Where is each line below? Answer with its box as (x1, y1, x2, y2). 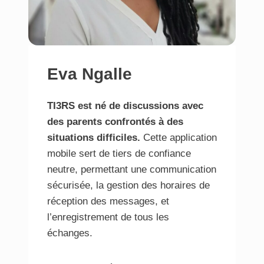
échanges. (47, 227, 93, 239)
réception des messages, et (47, 196, 169, 207)
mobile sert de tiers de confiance (47, 148, 191, 160)
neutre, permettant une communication (47, 164, 216, 176)
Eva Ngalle (47, 65, 132, 84)
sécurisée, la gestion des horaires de (47, 180, 210, 192)
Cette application (140, 132, 217, 144)
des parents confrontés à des (47, 116, 183, 128)
